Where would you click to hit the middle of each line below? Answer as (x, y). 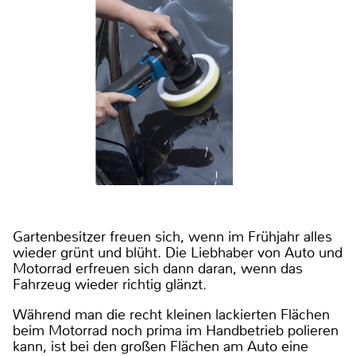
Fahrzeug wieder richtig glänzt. (110, 284)
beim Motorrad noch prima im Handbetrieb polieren (176, 330)
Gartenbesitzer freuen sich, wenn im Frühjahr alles (172, 236)
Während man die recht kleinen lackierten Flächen (171, 314)
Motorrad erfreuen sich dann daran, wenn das (158, 268)
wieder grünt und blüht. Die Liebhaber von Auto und (178, 252)
